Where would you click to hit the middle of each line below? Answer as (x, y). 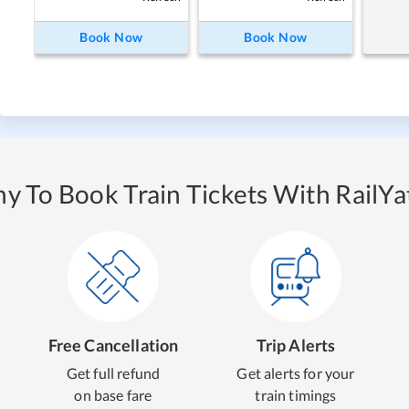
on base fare (113, 394)
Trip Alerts (296, 345)
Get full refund (113, 372)
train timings (296, 394)
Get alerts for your (296, 372)
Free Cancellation (113, 345)
